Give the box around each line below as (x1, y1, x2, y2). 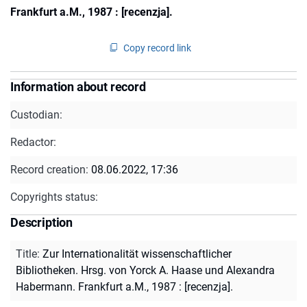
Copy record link (123, 42, 191, 53)
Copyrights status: (10, 190, 98, 204)
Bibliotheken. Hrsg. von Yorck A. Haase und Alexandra (16, 263, 275, 277)
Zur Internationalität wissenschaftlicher (42, 247, 232, 260)
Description (10, 214, 73, 230)
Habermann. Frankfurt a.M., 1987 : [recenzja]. (16, 280, 233, 293)
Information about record (10, 79, 146, 94)
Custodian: (10, 108, 62, 121)
